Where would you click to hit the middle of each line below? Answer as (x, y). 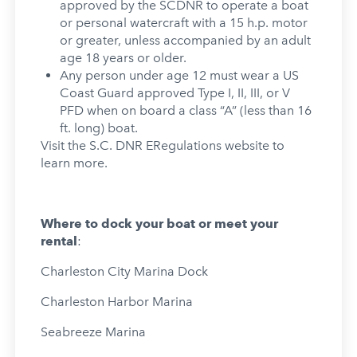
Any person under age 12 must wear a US (179, 75)
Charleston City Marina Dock (124, 271)
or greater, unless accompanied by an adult (185, 40)
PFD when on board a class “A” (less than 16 (185, 110)
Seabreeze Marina (93, 331)
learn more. (75, 163)
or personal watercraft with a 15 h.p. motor (183, 22)
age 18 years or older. (123, 57)
